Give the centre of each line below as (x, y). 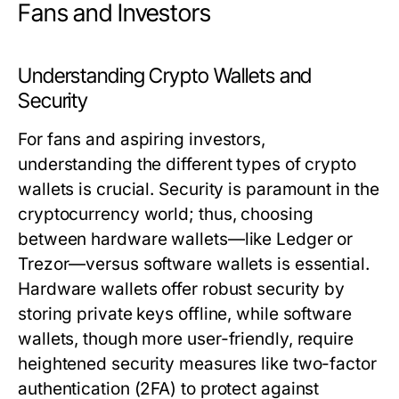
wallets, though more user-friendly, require (186, 339)
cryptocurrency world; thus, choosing (166, 214)
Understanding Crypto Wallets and (165, 76)
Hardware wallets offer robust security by (182, 289)
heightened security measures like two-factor (197, 364)
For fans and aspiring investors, (142, 139)
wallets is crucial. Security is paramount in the (199, 189)
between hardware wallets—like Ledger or (186, 239)
